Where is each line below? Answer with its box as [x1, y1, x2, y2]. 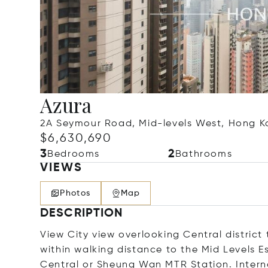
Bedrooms [47, 150, 100, 159]
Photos [60, 189, 91, 197]
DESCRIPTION [40, 208, 123, 220]
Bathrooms [175, 150, 233, 159]
